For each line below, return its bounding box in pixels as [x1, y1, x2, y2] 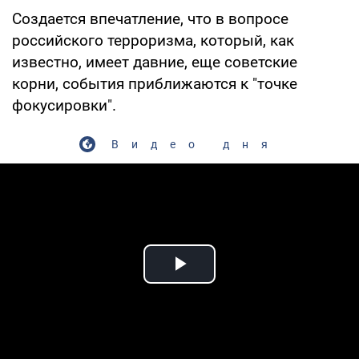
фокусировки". [12, 95, 116, 115]
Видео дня [111, 137, 280, 151]
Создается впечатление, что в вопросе [12, 9, 288, 28]
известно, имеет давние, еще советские [12, 52, 297, 71]
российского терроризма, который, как [12, 30, 294, 50]
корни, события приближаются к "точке [12, 74, 297, 93]
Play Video [179, 268, 295, 296]
